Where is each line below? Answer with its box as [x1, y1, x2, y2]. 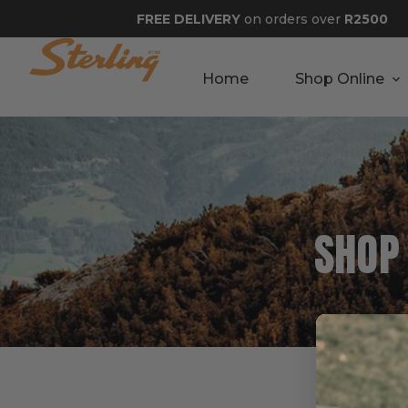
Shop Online [295, 70, 385, 87]
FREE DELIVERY [137, 10, 240, 27]
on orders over [240, 10, 344, 27]
